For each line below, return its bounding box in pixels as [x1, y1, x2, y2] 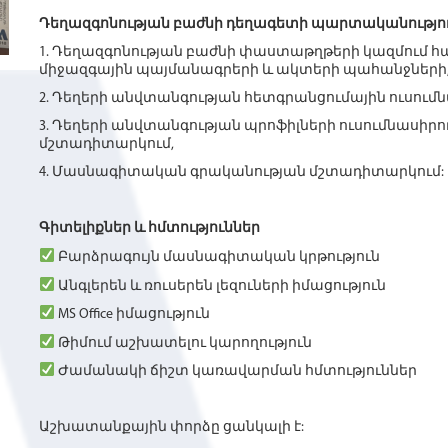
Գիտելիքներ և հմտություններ [39, 221, 260, 236]
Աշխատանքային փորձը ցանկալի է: [39, 420, 304, 436]
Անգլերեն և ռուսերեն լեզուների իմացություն [54, 278, 386, 294]
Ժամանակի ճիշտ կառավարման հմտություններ [54, 364, 417, 380]
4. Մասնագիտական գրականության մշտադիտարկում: [39, 165, 444, 180]
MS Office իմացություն [54, 306, 210, 322]
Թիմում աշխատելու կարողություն [54, 335, 312, 351]
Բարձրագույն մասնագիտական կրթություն [54, 249, 380, 265]
